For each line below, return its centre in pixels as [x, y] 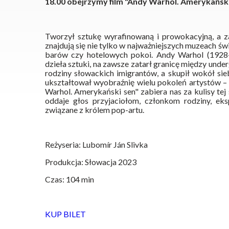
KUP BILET [65, 214]
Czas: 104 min [70, 179]
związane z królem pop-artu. [95, 109]
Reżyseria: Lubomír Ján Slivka [96, 144]
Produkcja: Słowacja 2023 [91, 162]
